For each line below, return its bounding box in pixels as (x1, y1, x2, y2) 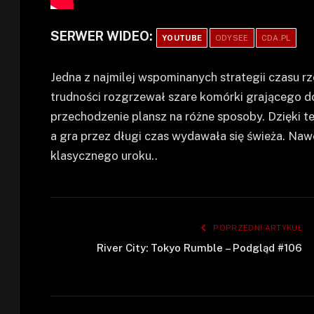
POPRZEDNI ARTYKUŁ (211, 223, 302, 232)
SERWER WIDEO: (50, 29, 156, 44)
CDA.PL (261, 34, 291, 43)
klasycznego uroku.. (50, 148, 158, 163)
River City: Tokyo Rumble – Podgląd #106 (97, 241, 302, 254)
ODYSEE (214, 34, 249, 43)
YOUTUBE (162, 34, 203, 43)
